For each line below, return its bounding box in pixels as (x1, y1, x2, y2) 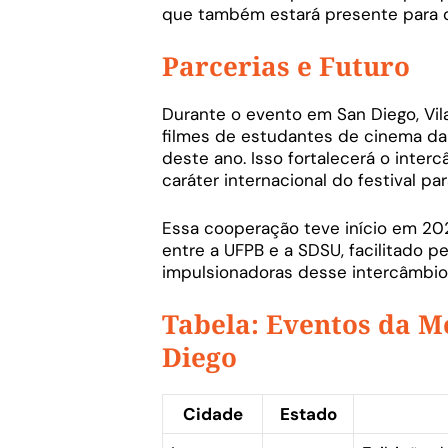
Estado (279, 403, 337, 426)
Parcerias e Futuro (162, 48, 410, 85)
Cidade (182, 403, 243, 426)
